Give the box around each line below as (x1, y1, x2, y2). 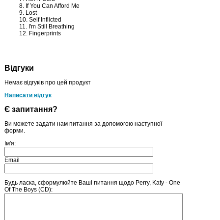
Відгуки (4, 63, 34, 72)
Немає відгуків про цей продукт (4, 79, 91, 86)
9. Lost (19, 9, 37, 16)
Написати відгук (4, 91, 52, 99)
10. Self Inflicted (19, 16, 61, 23)
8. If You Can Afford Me (19, 2, 80, 9)
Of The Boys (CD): (4, 186, 53, 193)
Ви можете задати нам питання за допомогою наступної (4, 120, 162, 127)
